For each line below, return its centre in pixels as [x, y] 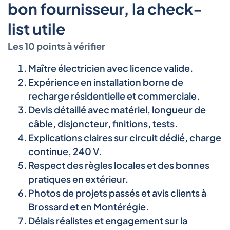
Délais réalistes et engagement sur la [108, 220]
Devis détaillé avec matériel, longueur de [117, 109]
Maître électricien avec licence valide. [111, 68]
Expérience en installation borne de [106, 82]
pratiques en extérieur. [78, 179]
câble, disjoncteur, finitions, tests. [103, 123]
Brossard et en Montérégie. [89, 206]
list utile [36, 28]
